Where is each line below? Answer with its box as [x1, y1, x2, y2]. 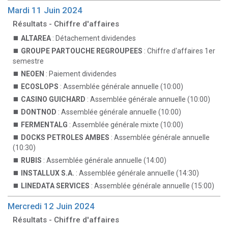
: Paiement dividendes [44, 70, 117, 78]
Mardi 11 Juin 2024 [8, 5, 82, 15]
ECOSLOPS [21, 82, 59, 91]
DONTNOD [21, 108, 56, 116]
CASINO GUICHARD [21, 95, 85, 103]
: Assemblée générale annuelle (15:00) [90, 182, 214, 190]
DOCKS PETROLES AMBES [21, 133, 109, 141]
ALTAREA [21, 34, 51, 42]
